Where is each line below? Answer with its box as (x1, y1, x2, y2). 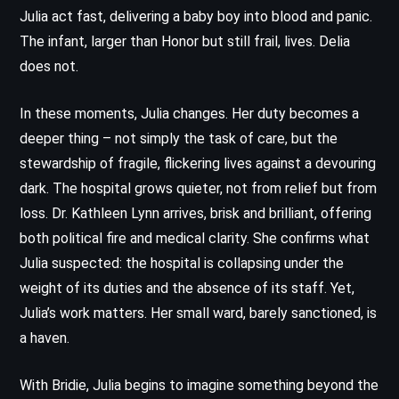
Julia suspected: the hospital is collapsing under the (20, 254, 344, 272)
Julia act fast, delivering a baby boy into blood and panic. (20, 7, 372, 25)
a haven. (20, 329, 69, 346)
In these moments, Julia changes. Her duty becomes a (20, 104, 359, 122)
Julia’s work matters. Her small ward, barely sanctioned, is (20, 304, 377, 322)
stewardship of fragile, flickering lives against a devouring (20, 154, 376, 172)
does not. (20, 57, 78, 75)
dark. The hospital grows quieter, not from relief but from (20, 179, 377, 197)
